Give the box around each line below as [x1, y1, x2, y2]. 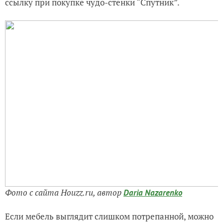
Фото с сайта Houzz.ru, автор [5, 186, 123, 198]
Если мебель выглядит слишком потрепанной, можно [5, 210, 214, 222]
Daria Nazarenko [123, 187, 182, 198]
